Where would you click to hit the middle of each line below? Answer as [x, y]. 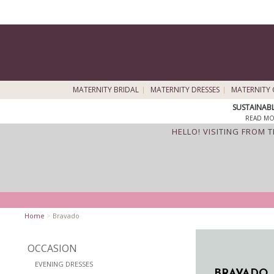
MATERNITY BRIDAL [106, 90]
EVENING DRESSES [64, 264]
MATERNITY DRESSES [185, 90]
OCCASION [52, 248]
